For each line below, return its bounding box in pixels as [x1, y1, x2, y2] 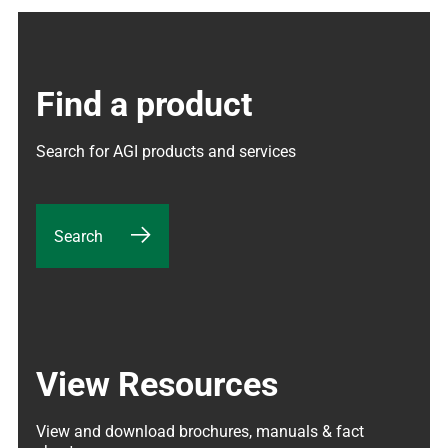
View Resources [36, 363, 278, 404]
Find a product [36, 83, 253, 124]
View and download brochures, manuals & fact [36, 421, 364, 441]
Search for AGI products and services [36, 141, 296, 161]
